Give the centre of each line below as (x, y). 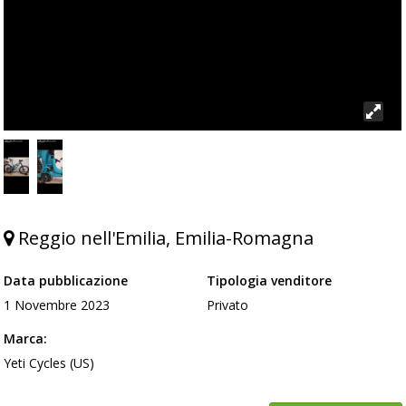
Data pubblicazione (66, 280)
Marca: (26, 338)
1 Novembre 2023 (57, 304)
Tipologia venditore (270, 280)
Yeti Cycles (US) (49, 362)
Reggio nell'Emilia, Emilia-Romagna (164, 237)
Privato (228, 304)
